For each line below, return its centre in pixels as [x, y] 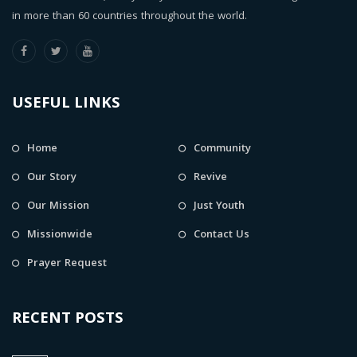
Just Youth [219, 206]
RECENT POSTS [68, 319]
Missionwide [60, 235]
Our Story [52, 177]
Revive [210, 177]
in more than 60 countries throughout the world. [129, 16]
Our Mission [58, 206]
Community [222, 149]
